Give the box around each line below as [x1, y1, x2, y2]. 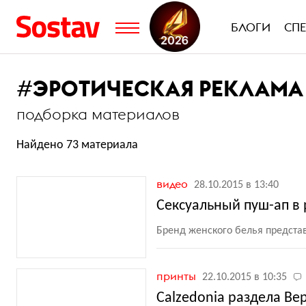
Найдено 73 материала [16, 139, 138, 152]
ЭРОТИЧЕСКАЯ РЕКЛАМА [33, 74, 303, 102]
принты [156, 269, 199, 283]
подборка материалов [16, 105, 180, 124]
